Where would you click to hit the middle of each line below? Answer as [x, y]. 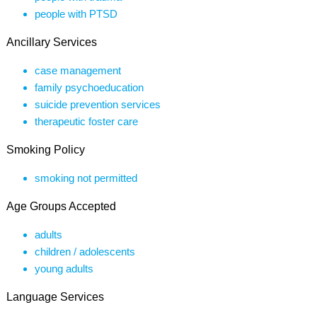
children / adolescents [85, 252]
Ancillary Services [51, 42]
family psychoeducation [89, 87]
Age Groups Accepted [61, 206]
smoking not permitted [86, 178]
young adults [64, 269]
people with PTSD [76, 14]
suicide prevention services [97, 104]
